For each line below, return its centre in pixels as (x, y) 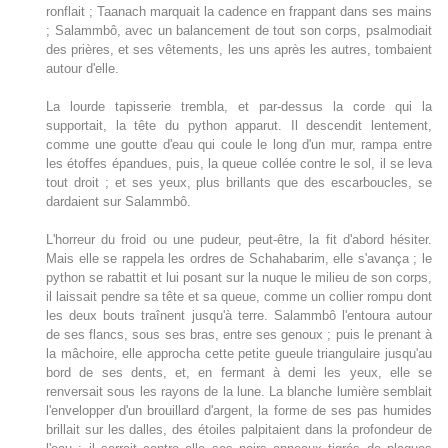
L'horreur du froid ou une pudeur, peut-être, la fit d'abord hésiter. (239, 240)
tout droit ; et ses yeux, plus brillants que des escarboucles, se (239, 183)
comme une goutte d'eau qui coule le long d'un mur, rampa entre (239, 145)
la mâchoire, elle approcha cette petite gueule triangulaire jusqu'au (239, 354)
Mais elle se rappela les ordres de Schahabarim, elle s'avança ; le (239, 259)
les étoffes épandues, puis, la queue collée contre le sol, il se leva (239, 164)
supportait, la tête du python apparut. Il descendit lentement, (239, 126)
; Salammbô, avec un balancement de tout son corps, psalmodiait (239, 31)
